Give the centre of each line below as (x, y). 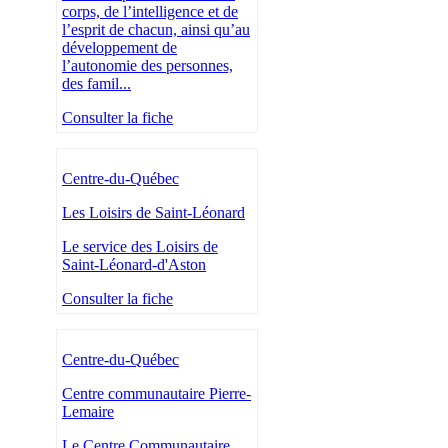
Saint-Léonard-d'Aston (134, 265)
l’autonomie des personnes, (147, 66)
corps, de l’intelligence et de (150, 12)
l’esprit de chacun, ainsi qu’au (156, 30)
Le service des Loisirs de (140, 247)
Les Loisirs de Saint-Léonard (153, 213)
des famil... (96, 84)
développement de (119, 48)
